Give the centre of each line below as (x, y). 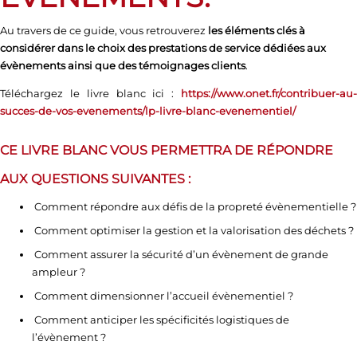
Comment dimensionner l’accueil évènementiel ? (163, 295)
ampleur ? (59, 271)
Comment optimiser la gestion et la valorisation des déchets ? (193, 230)
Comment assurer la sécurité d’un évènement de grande (180, 254)
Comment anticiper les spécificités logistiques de (161, 319)
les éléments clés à (257, 30)
